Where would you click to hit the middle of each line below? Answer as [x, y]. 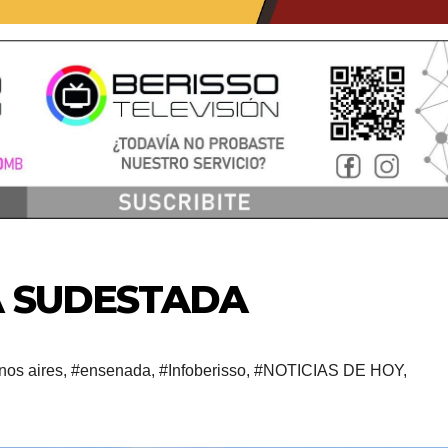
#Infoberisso [202, 370]
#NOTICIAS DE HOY [328, 370]
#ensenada [111, 370]
